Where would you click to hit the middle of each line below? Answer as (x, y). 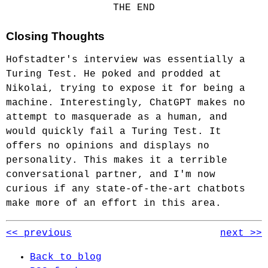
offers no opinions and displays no (108, 146)
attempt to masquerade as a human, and (117, 117)
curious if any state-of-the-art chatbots (126, 189)
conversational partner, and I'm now (111, 175)
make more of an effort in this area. (114, 203)
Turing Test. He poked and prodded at (114, 74)
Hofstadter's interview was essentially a (126, 60)
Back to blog (66, 257)
